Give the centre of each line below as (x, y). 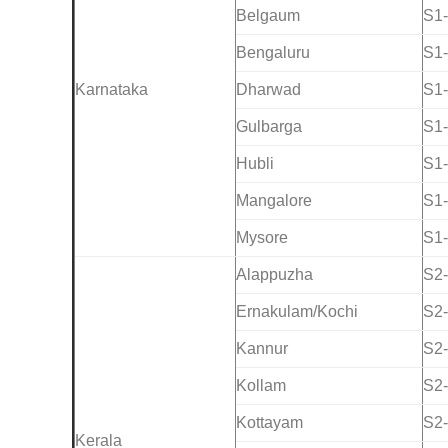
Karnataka (111, 90)
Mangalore (274, 201)
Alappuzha (274, 275)
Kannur (262, 349)
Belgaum (268, 16)
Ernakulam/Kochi (297, 312)
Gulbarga (269, 127)
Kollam (261, 386)
